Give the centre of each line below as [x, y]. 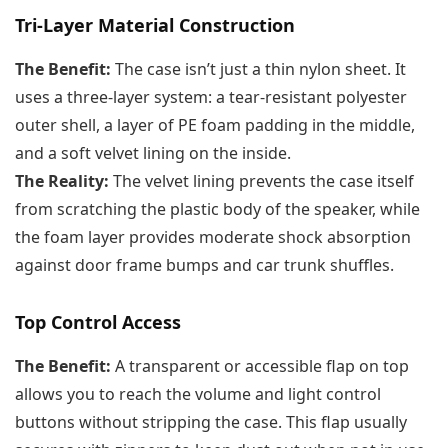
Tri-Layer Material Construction [155, 24]
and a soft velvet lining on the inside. [153, 152]
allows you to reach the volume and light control [198, 393]
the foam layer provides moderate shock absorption [213, 236]
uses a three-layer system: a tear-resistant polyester [211, 96]
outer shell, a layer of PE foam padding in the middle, [215, 124]
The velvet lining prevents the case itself [261, 180]
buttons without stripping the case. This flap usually [211, 421]
